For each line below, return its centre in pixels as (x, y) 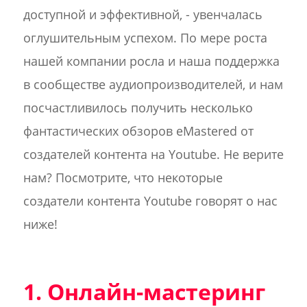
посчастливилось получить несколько (138, 108)
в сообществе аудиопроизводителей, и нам (153, 84)
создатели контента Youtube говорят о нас (150, 201)
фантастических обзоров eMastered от (138, 131)
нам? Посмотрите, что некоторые (123, 177)
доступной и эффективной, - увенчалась (143, 14)
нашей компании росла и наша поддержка (151, 61)
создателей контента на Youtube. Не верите (153, 154)
